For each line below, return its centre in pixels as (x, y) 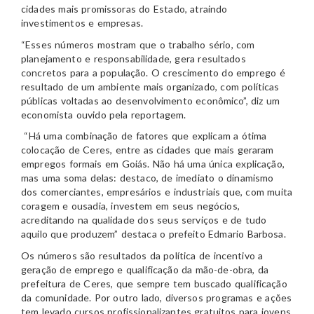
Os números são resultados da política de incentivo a (142, 255)
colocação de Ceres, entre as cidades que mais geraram (148, 150)
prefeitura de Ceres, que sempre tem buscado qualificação (154, 283)
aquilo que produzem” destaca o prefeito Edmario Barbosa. (153, 234)
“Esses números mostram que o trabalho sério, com (138, 44)
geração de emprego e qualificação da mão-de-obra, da (145, 269)
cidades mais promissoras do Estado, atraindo (124, 9)
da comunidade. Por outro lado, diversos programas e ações (157, 297)
